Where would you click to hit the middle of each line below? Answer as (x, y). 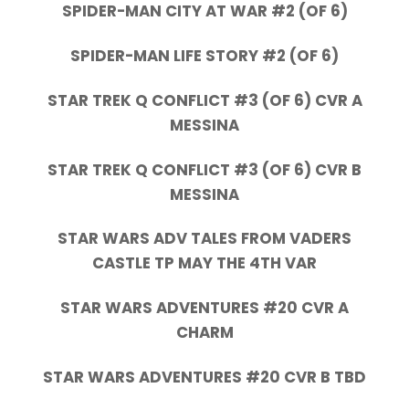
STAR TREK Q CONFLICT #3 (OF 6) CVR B (204, 169)
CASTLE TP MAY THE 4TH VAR (204, 263)
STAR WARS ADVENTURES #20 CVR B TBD (204, 378)
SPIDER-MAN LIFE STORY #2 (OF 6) (204, 55)
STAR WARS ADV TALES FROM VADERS (204, 239)
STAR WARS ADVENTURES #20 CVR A (204, 308)
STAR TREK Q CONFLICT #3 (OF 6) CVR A (204, 100)
